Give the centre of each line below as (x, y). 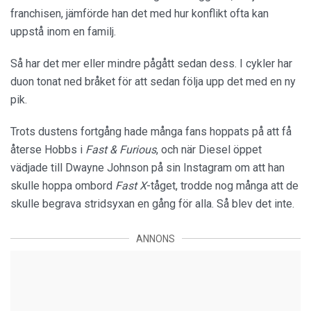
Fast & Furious (121, 149)
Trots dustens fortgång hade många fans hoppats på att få (151, 131)
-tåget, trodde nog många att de (222, 185)
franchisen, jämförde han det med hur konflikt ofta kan (140, 13)
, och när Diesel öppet (209, 149)
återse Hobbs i (48, 149)
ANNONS (155, 238)
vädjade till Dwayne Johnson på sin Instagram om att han (148, 167)
